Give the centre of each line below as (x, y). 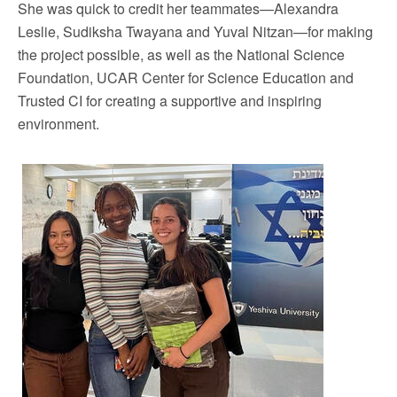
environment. (58, 124)
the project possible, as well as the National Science (181, 54)
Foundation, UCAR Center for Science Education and (186, 78)
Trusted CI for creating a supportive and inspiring (170, 101)
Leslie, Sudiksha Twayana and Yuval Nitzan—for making (195, 31)
